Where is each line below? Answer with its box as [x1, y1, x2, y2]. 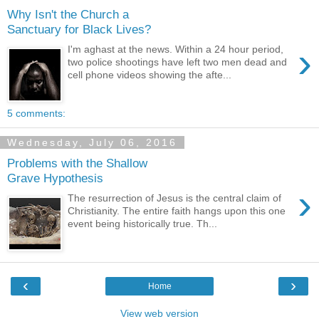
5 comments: [7, 108, 66, 119]
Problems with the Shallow [7, 155, 147, 170]
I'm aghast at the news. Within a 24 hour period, [68, 43, 284, 56]
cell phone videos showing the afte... [68, 69, 232, 81]
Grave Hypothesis [7, 170, 103, 185]
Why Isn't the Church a [7, 6, 129, 21]
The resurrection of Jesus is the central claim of [68, 192, 282, 204]
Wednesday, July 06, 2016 [7, 137, 177, 148]
